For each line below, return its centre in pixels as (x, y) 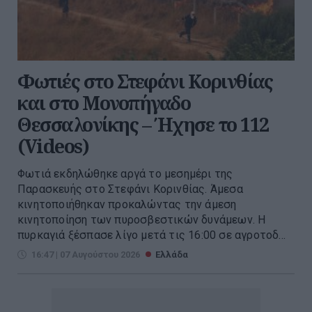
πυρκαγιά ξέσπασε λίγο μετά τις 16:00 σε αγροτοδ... (151, 235)
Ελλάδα (172, 255)
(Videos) (53, 146)
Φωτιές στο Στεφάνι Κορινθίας (145, 81)
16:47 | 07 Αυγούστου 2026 (86, 255)
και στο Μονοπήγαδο (104, 103)
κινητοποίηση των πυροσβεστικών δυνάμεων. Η (142, 220)
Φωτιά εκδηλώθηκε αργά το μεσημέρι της (125, 174)
